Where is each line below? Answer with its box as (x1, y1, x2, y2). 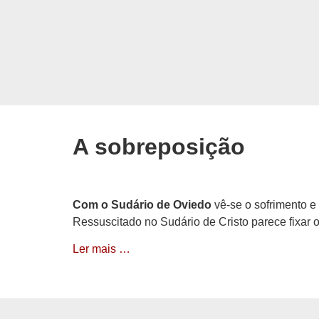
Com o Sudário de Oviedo (73, 199, 211, 211)
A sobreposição (73, 134, 245, 159)
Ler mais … (73, 243, 130, 256)
